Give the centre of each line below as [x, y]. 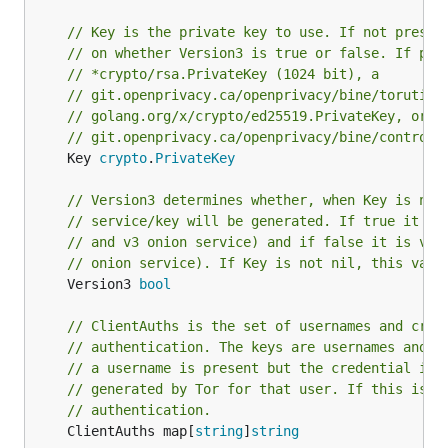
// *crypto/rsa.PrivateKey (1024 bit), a [223, 74]
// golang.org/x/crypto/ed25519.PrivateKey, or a [255, 116]
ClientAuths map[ [131, 431]
